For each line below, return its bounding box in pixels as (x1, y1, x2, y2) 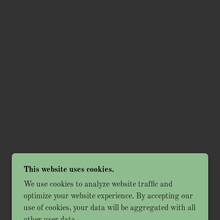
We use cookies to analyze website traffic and (24, 181, 172, 189)
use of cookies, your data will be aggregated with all (24, 204, 195, 212)
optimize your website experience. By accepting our (24, 192, 193, 200)
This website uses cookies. (24, 166, 114, 174)
